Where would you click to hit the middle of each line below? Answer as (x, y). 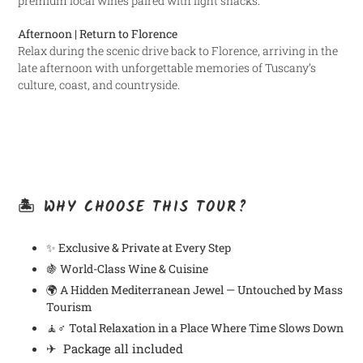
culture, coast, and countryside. (99, 84)
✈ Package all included (115, 349)
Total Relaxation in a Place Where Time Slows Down (206, 328)
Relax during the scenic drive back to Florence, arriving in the (178, 50)
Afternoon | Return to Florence (98, 33)
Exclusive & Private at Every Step (145, 248)
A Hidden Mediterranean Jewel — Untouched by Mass (201, 290)
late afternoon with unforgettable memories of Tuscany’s (167, 67)
